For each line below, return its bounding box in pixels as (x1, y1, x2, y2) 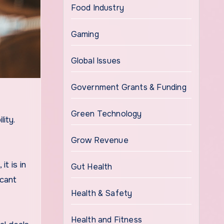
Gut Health (70, 161, 112, 172)
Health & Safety (70, 188, 132, 198)
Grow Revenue (70, 135, 128, 145)
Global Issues (70, 55, 121, 66)
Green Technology (70, 108, 142, 119)
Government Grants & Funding (70, 82, 186, 92)
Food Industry (70, 2, 124, 13)
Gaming (70, 29, 99, 39)
